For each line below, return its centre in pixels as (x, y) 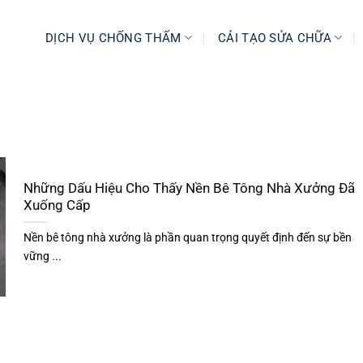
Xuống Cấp (57, 206)
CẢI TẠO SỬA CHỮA (275, 38)
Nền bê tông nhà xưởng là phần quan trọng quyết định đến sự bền (187, 238)
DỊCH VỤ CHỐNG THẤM (113, 38)
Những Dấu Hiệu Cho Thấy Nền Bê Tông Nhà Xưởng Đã (189, 189)
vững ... (42, 257)
